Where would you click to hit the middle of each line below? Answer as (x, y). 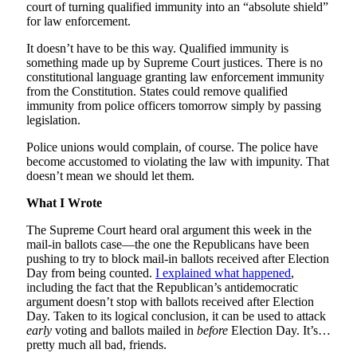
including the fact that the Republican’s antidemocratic (162, 288)
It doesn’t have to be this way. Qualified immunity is (157, 49)
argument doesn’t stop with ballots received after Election (170, 302)
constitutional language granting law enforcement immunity (175, 77)
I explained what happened (223, 273)
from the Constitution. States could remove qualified (157, 92)
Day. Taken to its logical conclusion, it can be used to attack (176, 316)
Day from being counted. (91, 273)
